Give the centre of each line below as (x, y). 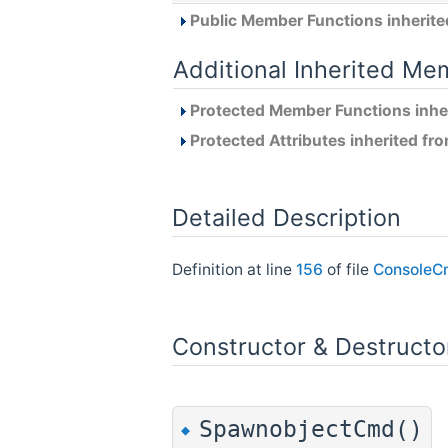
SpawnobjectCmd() (311, 429)
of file (348, 270)
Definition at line (234, 270)
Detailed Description (286, 217)
